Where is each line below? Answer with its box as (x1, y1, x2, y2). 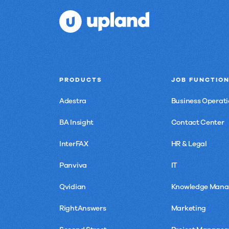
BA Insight (59, 118, 94, 127)
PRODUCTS (59, 76, 102, 84)
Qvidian (59, 182, 86, 192)
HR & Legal (171, 139, 207, 149)
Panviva (59, 161, 87, 170)
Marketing (171, 203, 207, 213)
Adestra (59, 96, 86, 106)
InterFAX (59, 139, 88, 149)
